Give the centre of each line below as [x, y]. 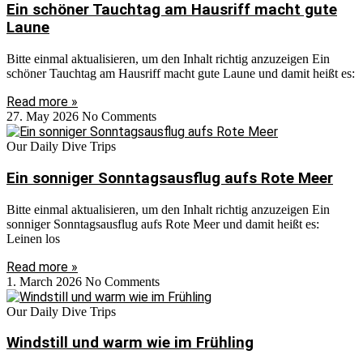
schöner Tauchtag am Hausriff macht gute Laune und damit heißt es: [181, 74]
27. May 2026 [44, 117]
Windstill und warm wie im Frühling [130, 343]
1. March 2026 [46, 281]
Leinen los [33, 238]
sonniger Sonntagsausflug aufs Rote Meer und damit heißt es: [163, 224]
